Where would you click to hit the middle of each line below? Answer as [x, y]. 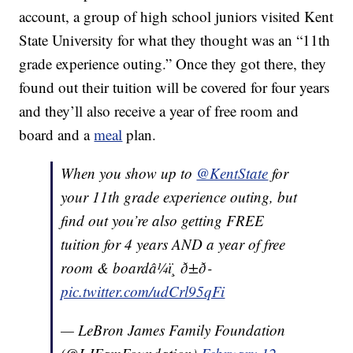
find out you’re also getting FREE [163, 221]
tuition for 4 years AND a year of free [173, 244]
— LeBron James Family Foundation [173, 330]
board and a [57, 135]
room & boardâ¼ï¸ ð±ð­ [136, 268]
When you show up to [129, 173]
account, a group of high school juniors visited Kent [176, 17]
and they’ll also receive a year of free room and [159, 111]
